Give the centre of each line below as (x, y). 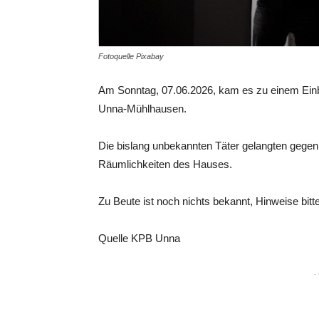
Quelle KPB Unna (139, 238)
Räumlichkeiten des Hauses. (165, 164)
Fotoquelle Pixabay (131, 56)
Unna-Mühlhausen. (142, 109)
